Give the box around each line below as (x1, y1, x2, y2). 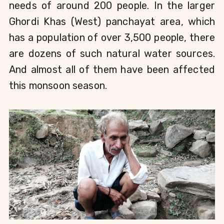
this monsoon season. (9, 79, 110, 91)
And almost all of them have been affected (9, 63, 215, 75)
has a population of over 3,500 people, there (9, 31, 215, 43)
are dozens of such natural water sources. (9, 47, 215, 59)
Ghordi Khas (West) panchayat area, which (9, 15, 215, 27)
